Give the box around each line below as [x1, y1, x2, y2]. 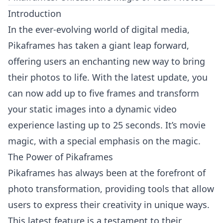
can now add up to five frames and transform [8, 87, 199, 99]
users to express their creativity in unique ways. [8, 199, 210, 211]
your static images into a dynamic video [8, 103, 177, 115]
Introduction [8, 7, 61, 19]
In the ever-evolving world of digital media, [8, 23, 190, 35]
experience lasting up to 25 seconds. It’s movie [8, 119, 206, 131]
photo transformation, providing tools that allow [8, 183, 214, 195]
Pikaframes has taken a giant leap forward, [8, 39, 189, 51]
